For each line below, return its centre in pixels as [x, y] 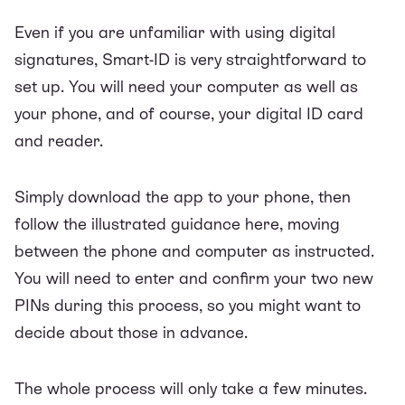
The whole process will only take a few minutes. [191, 388]
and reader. [59, 140]
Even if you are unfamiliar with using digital [175, 32]
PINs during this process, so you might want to [188, 305]
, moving [310, 223]
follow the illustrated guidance [130, 223]
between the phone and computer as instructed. [194, 250]
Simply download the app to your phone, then [183, 196]
